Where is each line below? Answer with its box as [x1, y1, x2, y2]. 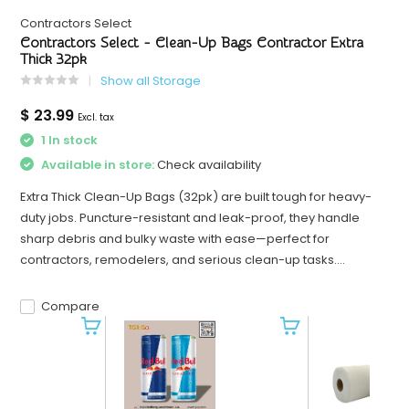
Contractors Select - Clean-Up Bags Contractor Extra [20, 35, 364, 52]
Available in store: [38, 155, 158, 173]
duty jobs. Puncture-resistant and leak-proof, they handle [20, 209, 361, 227]
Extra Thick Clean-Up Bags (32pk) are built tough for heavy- [20, 188, 372, 206]
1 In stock [38, 131, 99, 150]
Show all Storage [100, 72, 202, 90]
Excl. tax [78, 110, 115, 125]
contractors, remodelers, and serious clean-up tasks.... [20, 251, 346, 269]
